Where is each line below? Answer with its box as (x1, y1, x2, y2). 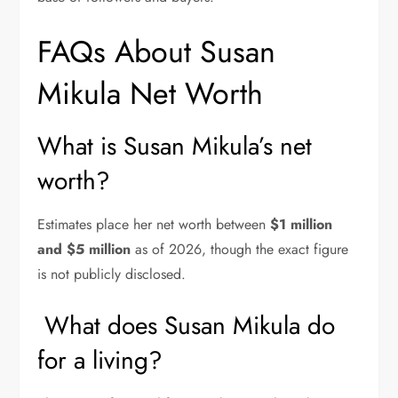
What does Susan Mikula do (37, 307, 336, 345)
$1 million (270, 214, 333, 235)
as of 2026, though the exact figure (131, 239, 349, 260)
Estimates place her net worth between (37, 214, 271, 235)
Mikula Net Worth (37, 72, 264, 116)
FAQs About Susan (37, 30, 276, 75)
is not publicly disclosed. (37, 264, 187, 285)
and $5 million (37, 239, 131, 260)
